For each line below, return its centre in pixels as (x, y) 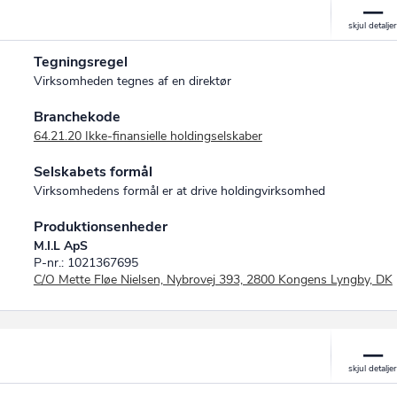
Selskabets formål (93, 172)
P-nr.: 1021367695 (86, 263)
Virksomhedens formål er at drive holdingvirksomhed (179, 191)
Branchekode (77, 117)
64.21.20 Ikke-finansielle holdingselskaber (148, 136)
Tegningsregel (80, 62)
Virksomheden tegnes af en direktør (132, 82)
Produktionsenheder (100, 227)
